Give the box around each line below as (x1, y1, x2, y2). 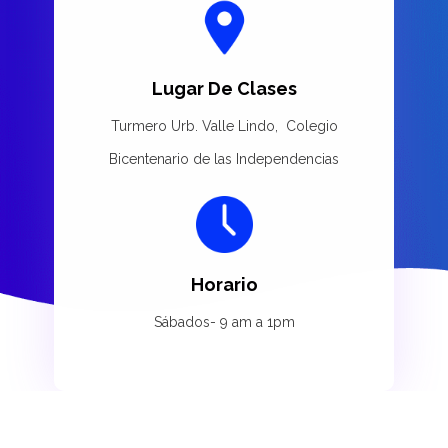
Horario (190, 274, 258, 296)
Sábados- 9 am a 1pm (153, 314, 295, 331)
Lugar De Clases (151, 77, 297, 99)
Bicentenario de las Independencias (109, 150, 339, 167)
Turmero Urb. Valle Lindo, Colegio (110, 117, 338, 134)
